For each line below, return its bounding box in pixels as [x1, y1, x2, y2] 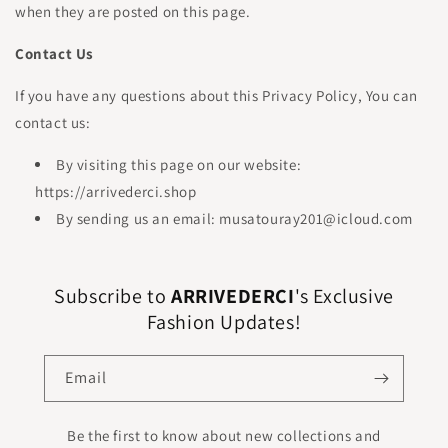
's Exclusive [294, 283, 394, 309]
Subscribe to [54, 283, 167, 309]
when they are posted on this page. [15, 2, 251, 21]
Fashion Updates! [146, 309, 302, 335]
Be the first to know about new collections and [67, 426, 381, 445]
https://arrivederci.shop [35, 182, 197, 201]
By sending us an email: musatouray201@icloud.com [56, 209, 413, 228]
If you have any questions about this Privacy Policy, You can [15, 86, 419, 105]
